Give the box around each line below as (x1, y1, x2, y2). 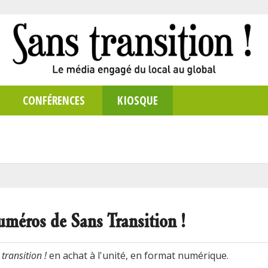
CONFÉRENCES (23, 92, 85, 108)
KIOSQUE (117, 92, 158, 108)
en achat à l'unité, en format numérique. (47, 248, 229, 262)
